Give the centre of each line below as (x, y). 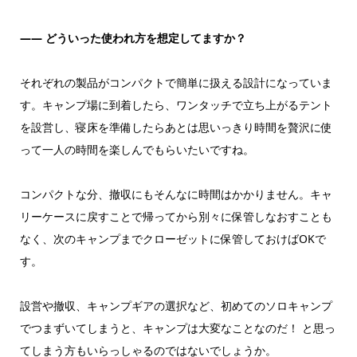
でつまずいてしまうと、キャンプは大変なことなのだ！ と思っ (177, 328)
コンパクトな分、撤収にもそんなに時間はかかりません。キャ (176, 194)
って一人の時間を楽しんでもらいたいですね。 (137, 150)
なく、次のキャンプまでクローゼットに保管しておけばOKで (173, 239)
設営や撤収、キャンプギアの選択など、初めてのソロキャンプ (176, 306)
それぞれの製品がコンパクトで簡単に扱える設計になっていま (176, 83)
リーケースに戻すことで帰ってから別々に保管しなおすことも (176, 217)
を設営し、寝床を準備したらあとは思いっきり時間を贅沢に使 (176, 127)
